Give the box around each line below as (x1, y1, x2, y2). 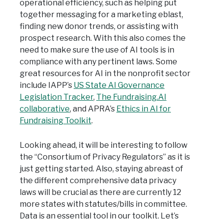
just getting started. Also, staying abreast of (20, 164, 183, 174)
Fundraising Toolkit (20, 116, 91, 126)
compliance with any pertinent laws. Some (20, 57, 177, 67)
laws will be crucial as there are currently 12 (20, 188, 181, 197)
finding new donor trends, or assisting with (20, 22, 178, 31)
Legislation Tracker (20, 92, 93, 102)
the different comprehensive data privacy (20, 176, 176, 186)
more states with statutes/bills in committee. (20, 199, 187, 209)
